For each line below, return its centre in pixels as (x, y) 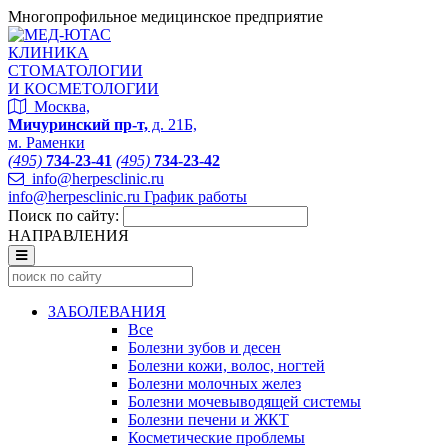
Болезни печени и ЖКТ (208, 419)
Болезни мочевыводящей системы (244, 401)
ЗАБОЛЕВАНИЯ (107, 311)
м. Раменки (46, 142)
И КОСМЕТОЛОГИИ (83, 88)
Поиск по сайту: (63, 215)
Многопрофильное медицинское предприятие (165, 16)
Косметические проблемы (216, 437)
